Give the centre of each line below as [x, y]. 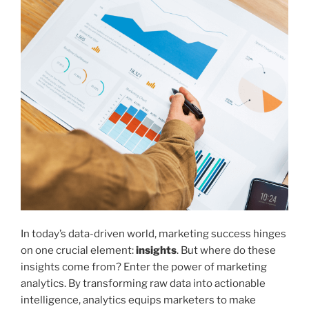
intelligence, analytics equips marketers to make [138, 300]
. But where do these [226, 250]
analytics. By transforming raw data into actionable [143, 283]
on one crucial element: [78, 250]
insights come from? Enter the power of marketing [144, 267]
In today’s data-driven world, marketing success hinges [153, 233]
